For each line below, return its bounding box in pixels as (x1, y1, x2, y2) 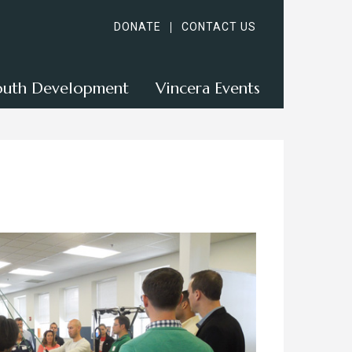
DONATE (114, 20, 161, 33)
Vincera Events (156, 79, 260, 98)
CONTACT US (181, 20, 256, 33)
